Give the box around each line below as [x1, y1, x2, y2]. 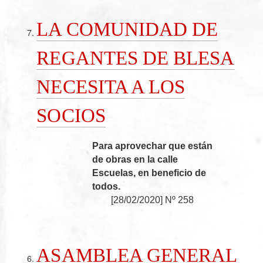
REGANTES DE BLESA [36, 46, 235, 69]
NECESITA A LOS [36, 75, 186, 97]
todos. [92, 181, 121, 192]
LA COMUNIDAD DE [36, 18, 218, 40]
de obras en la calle [92, 154, 178, 165]
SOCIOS [36, 104, 106, 126]
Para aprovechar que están [92, 141, 213, 151]
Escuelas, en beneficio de [92, 168, 207, 178]
